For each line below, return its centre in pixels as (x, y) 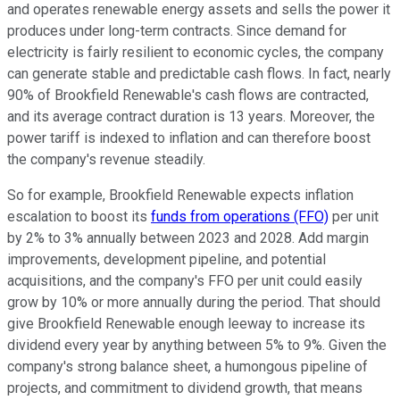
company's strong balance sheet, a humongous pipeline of (187, 366)
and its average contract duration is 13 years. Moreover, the (191, 116)
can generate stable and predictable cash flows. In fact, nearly (199, 73)
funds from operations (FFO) (240, 216)
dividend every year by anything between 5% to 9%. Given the (197, 345)
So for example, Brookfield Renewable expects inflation (180, 195)
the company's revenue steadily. (106, 159)
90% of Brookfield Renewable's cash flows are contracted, (188, 95)
